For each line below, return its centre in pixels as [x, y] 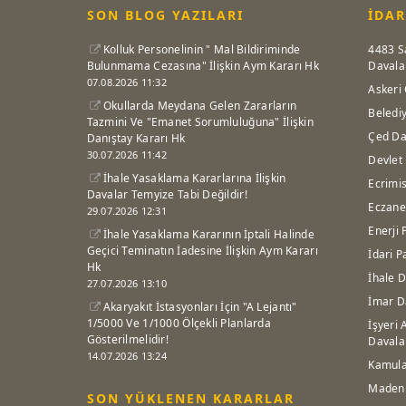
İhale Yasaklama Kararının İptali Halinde [208, 235]
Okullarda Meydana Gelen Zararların [200, 106]
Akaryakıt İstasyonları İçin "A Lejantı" [200, 307]
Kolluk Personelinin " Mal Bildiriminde [202, 50]
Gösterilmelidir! [127, 340]
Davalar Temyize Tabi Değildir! [167, 195]
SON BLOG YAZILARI [165, 15]
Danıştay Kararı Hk [136, 139]
